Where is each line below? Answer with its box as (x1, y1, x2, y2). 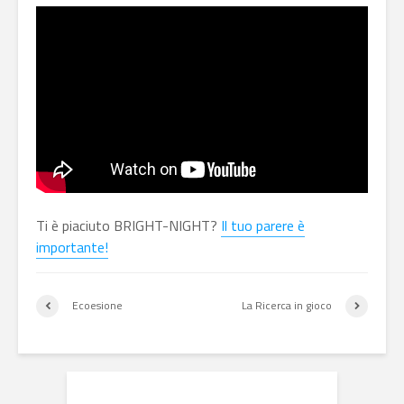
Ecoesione (72, 297, 123, 315)
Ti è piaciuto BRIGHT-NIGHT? (36, 214, 221, 236)
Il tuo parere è (221, 214, 305, 236)
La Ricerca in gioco (242, 297, 332, 315)
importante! (36, 235, 108, 258)
